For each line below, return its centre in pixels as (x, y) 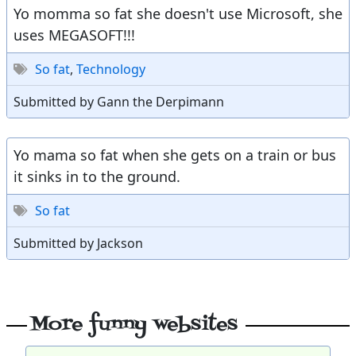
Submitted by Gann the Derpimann (119, 102)
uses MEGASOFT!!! (74, 35)
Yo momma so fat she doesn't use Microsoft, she (178, 14)
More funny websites (134, 325)
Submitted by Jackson (78, 243)
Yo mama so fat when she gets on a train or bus (175, 155)
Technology (111, 69)
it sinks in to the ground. (97, 176)
